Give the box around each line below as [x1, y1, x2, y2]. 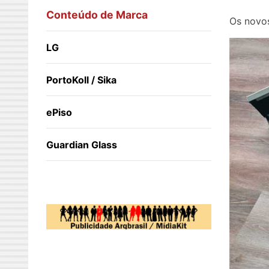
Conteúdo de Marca [46, 8, 148, 22]
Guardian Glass [46, 139, 117, 151]
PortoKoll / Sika [46, 74, 116, 86]
